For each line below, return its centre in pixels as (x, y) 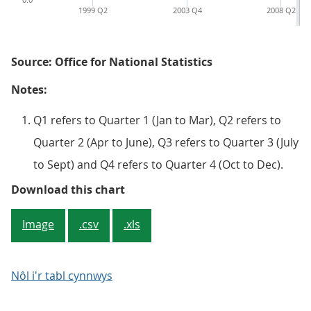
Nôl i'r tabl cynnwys (62, 276)
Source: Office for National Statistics (112, 62)
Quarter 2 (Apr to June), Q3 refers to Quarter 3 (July (166, 142)
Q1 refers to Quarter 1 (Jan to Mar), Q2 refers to (157, 120)
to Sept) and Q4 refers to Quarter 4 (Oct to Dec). (158, 165)
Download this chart (68, 190)
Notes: (29, 90)
